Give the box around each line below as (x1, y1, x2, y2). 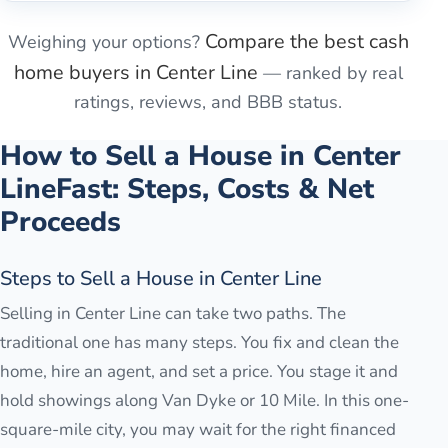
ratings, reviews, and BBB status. (74, 90, 342, 115)
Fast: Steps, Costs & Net (56, 170, 374, 209)
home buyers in (13, 59, 156, 87)
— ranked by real (262, 61, 403, 86)
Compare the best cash (204, 28, 409, 56)
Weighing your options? (7, 30, 200, 55)
